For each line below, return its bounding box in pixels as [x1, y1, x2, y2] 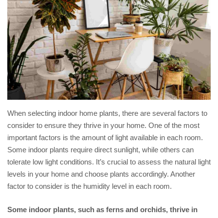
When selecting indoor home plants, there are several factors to [7, 109, 207, 117]
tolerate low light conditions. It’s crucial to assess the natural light [7, 158, 211, 166]
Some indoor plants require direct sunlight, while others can [7, 145, 194, 154]
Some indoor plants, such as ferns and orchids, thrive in [7, 205, 198, 214]
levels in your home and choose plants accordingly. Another [7, 170, 195, 178]
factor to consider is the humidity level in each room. [7, 182, 172, 190]
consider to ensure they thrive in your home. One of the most [7, 121, 200, 129]
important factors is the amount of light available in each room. [7, 133, 203, 142]
